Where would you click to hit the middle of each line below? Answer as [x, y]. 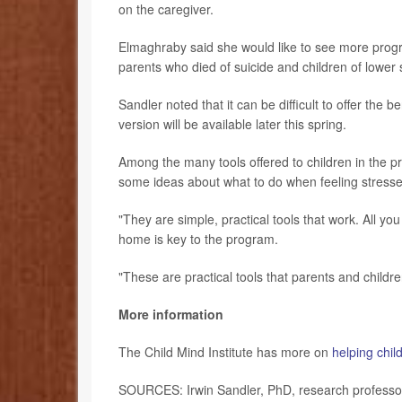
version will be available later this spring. [232, 123]
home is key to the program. [198, 238]
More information [171, 314]
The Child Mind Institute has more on [225, 351]
